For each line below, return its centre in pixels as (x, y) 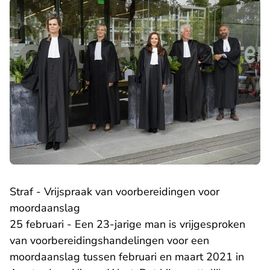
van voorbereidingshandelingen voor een (109, 241)
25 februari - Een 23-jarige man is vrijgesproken (127, 224)
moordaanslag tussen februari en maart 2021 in (127, 257)
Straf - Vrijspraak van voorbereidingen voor (115, 192)
